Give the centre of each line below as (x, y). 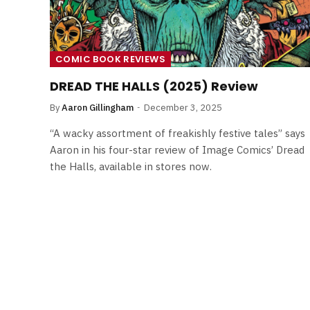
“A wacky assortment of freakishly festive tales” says (177, 133)
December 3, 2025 (183, 107)
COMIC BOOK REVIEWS (111, 59)
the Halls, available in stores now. (131, 166)
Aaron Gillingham (98, 107)
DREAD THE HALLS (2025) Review (154, 86)
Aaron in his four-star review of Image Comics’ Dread (177, 149)
